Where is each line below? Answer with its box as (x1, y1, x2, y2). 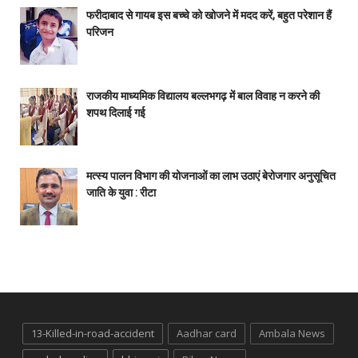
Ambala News (259, 326, 325, 341)
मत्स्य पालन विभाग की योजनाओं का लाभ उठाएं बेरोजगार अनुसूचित (86, 169, 336, 183)
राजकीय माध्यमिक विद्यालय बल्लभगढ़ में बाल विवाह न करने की (86, 89, 320, 102)
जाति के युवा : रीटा (86, 186, 156, 200)
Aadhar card (177, 326, 237, 341)
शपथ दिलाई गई (86, 105, 145, 119)
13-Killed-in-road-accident (31, 326, 154, 341)
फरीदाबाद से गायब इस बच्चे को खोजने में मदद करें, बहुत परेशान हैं (86, 9, 332, 22)
